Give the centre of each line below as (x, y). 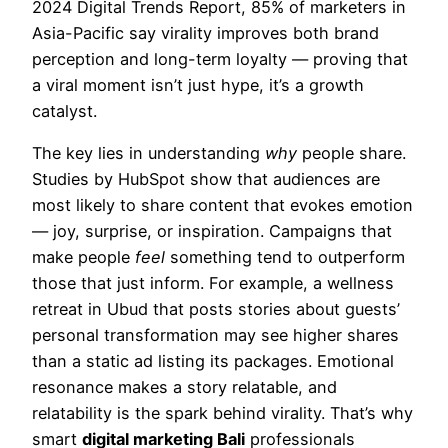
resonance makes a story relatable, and (184, 386)
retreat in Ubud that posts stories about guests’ (216, 308)
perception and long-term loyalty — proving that (220, 58)
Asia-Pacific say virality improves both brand (205, 32)
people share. (351, 152)
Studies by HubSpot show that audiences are (206, 178)
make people (83, 256)
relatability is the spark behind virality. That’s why (222, 412)
